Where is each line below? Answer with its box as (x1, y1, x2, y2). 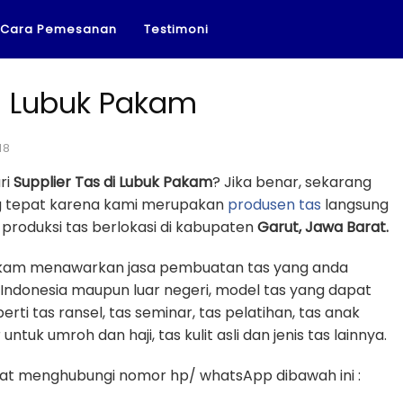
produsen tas (228, 194, 321, 215)
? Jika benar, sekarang (212, 172, 372, 193)
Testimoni (144, 21, 209, 38)
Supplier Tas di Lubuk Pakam (13, 172, 212, 193)
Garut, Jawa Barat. (257, 217, 389, 237)
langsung (321, 194, 389, 215)
